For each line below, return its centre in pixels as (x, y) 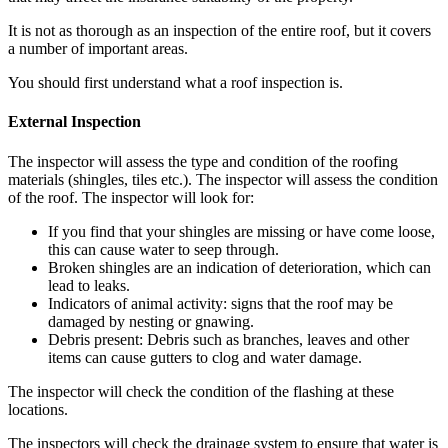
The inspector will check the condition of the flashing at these (201, 391)
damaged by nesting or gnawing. (151, 321)
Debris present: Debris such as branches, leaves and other (228, 339)
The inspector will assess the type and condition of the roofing (203, 161)
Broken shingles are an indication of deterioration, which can (239, 267)
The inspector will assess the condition (317, 179)
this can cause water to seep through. (163, 249)
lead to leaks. (89, 285)
